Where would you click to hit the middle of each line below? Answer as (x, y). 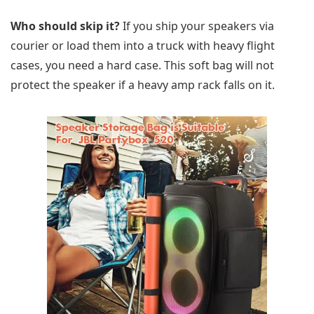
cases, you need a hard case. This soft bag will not (142, 66)
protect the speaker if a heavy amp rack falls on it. (143, 85)
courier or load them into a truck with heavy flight (143, 46)
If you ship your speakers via (197, 26)
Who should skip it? (65, 26)
